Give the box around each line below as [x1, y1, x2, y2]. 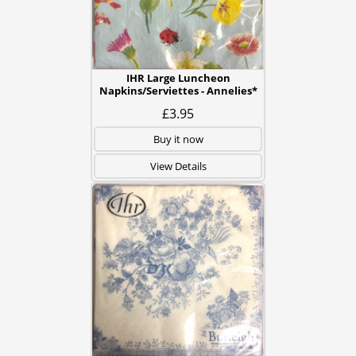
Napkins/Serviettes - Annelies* [99, 83, 257, 98]
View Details [149, 159, 207, 173]
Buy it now [153, 132, 203, 146]
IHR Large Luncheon [126, 71, 230, 85]
